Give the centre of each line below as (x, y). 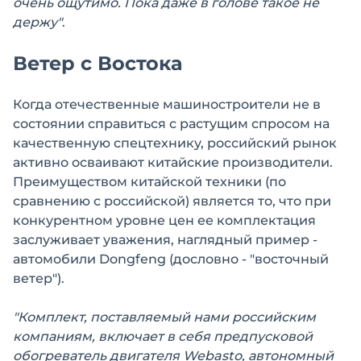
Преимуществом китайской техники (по (149, 181)
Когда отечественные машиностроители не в (167, 104)
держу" (37, 22)
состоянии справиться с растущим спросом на (171, 123)
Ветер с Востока (98, 63)
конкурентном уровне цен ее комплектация (164, 220)
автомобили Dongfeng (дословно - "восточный (171, 259)
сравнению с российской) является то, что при (172, 201)
